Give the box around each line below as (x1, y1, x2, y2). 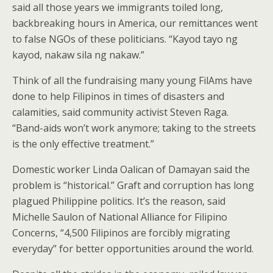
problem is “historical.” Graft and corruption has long (12, 178, 254, 192)
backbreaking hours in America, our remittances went (12, 16, 258, 30)
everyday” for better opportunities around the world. (12, 241, 253, 255)
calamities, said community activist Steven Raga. (12, 105, 229, 119)
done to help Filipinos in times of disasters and (12, 89, 224, 103)
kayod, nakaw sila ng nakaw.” (12, 48, 144, 62)
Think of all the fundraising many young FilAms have (12, 73, 252, 87)
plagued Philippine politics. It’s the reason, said (12, 194, 225, 208)
